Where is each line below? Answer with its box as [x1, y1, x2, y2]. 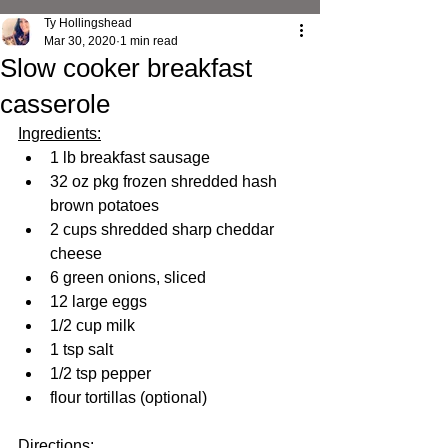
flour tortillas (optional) [50, 389, 207, 406]
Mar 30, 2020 [44, 34, 116, 48]
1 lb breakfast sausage [50, 149, 210, 166]
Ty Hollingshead [44, 16, 132, 30]
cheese [50, 245, 102, 262]
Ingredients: [18, 125, 101, 142]
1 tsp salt [50, 341, 113, 358]
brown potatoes [50, 197, 159, 214]
